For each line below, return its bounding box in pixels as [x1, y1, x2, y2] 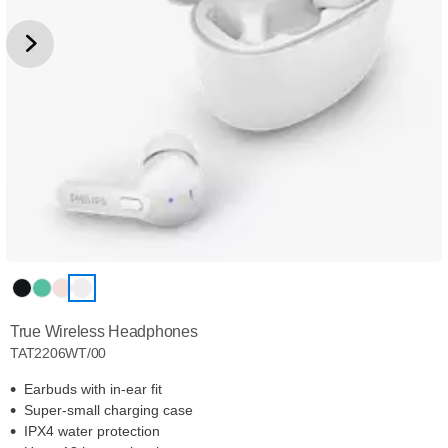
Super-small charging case [24, 402, 193, 418]
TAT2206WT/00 [10, 345, 107, 361]
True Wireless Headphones [10, 323, 198, 340]
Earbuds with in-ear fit [24, 381, 162, 397]
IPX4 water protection [24, 423, 160, 439]
